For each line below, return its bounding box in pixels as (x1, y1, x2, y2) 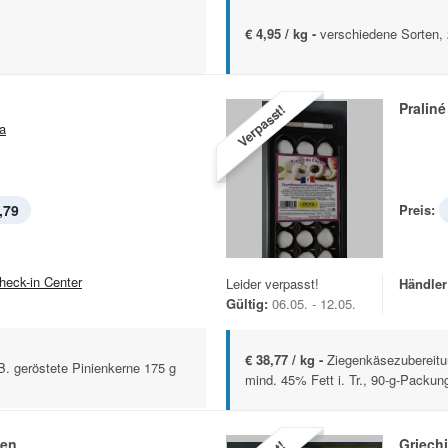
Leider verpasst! (226, 274, 319, 294)
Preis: (399, 200, 435, 220)
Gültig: (226, 294, 268, 314)
